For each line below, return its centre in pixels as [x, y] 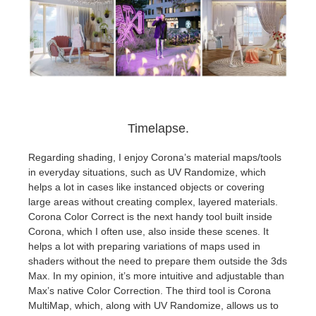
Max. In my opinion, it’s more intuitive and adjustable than [156, 275]
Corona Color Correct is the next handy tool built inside [150, 216]
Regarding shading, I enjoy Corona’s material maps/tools [155, 157]
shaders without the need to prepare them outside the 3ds [158, 261]
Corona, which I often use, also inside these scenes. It [148, 231]
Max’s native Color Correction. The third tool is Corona [150, 290]
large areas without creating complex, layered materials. [153, 201]
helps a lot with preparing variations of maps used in [144, 246]
